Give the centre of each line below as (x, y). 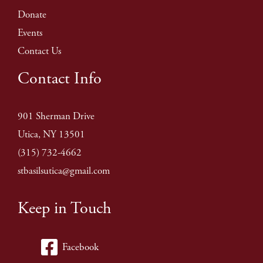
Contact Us (39, 51)
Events (30, 33)
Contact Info (60, 78)
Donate (32, 14)
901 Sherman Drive (56, 117)
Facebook (80, 247)
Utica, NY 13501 (51, 135)
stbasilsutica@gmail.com (64, 171)
